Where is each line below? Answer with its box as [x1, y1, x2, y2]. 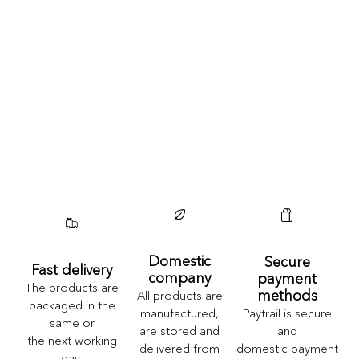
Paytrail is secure [242, 305, 332, 321]
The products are [25, 279, 119, 295]
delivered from [139, 341, 220, 357]
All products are [136, 288, 223, 304]
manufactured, [140, 305, 219, 321]
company [148, 269, 211, 288]
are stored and [139, 323, 220, 339]
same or [49, 314, 95, 330]
